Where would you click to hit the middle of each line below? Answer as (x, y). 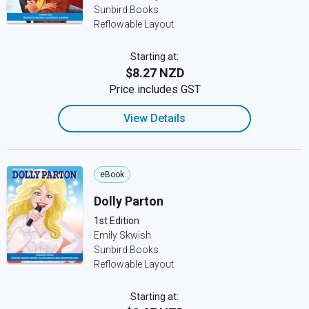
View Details (154, 118)
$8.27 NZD (154, 73)
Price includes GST (154, 89)
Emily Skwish (122, 235)
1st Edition (117, 221)
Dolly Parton (129, 201)
